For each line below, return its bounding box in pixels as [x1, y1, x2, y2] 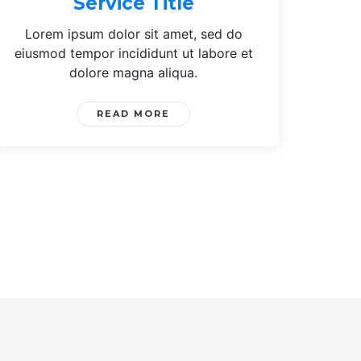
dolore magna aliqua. [69, 64, 198, 81]
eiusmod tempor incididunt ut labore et [14, 44, 253, 61]
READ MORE [97, 107, 171, 119]
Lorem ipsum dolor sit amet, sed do [24, 25, 243, 42]
